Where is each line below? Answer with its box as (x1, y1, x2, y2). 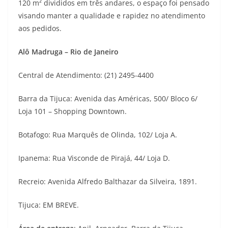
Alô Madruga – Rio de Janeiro (18, 47, 119, 56)
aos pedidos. (18, 23, 62, 33)
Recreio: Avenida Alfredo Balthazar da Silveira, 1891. (18, 177, 197, 186)
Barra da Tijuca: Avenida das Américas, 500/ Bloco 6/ (18, 94, 197, 103)
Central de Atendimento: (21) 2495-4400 (18, 70, 154, 80)
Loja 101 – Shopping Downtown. (18, 106, 127, 116)
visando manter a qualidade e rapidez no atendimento (18, 11, 205, 20)
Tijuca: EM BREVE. (18, 200, 79, 210)
